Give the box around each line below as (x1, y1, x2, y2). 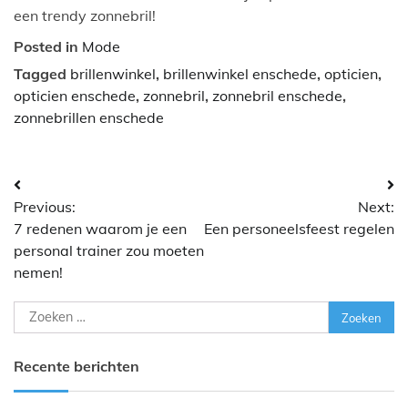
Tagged (14, 65, 70, 84)
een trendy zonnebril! (14, 6, 156, 25)
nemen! (14, 263, 63, 282)
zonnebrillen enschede (14, 108, 164, 127)
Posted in (14, 37, 82, 56)
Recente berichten (14, 357, 139, 376)
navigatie (13, 209, 109, 237)
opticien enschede (14, 87, 136, 106)
